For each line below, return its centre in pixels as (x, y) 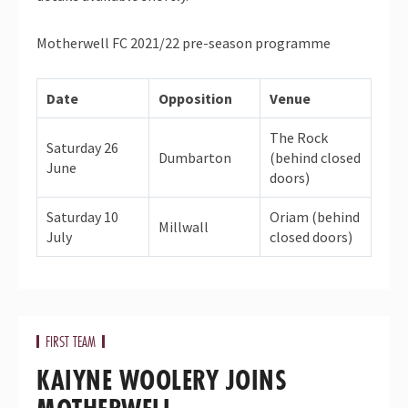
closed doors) (311, 237)
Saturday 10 (82, 217)
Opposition (195, 99)
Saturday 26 (82, 148)
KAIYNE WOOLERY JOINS (162, 381)
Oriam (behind (315, 217)
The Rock (299, 138)
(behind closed (315, 158)
